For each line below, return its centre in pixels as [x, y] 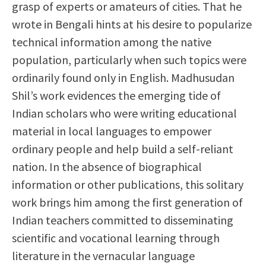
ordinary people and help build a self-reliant [123, 149]
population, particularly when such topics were [129, 60]
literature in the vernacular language [103, 256]
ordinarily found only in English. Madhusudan [123, 77]
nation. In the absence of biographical [107, 167]
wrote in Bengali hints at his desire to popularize [132, 24]
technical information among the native [112, 42]
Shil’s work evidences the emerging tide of [116, 95]
